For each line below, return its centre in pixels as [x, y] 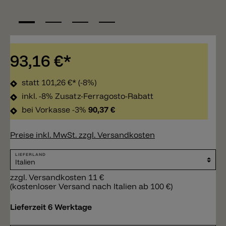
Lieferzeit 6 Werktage [51, 207]
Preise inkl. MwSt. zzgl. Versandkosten [82, 135]
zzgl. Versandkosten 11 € [57, 177]
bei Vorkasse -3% [55, 110]
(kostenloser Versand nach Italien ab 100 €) [91, 186]
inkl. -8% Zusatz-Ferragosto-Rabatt [87, 96]
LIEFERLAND [31, 155]
